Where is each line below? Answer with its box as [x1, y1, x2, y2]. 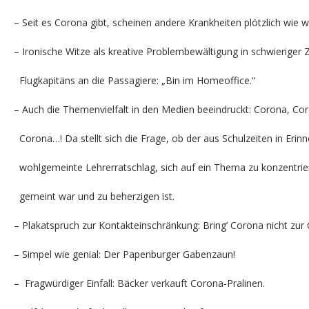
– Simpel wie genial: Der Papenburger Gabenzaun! [14, 248, 235, 261]
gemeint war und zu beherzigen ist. [14, 190, 175, 203]
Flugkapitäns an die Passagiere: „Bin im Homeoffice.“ [14, 74, 255, 87]
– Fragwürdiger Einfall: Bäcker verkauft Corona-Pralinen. [14, 277, 265, 290]
